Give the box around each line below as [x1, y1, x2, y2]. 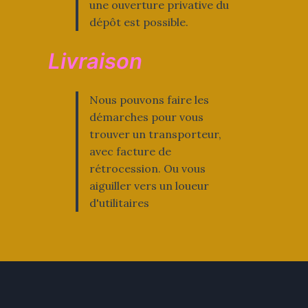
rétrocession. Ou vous [89, 161, 206, 175]
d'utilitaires [89, 195, 149, 210]
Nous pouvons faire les [89, 92, 209, 107]
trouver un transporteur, [89, 126, 221, 141]
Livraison [47, 47, 142, 74]
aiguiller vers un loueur [89, 178, 209, 192]
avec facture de [89, 144, 171, 158]
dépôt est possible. [89, 14, 188, 29]
